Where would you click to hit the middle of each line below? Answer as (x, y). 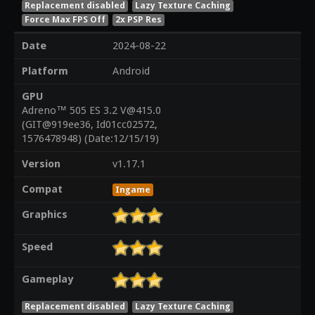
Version (41, 164)
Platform (45, 71)
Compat (42, 189)
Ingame (133, 190)
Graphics (44, 215)
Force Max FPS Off (65, 19)
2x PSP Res (139, 19)
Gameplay (47, 279)
